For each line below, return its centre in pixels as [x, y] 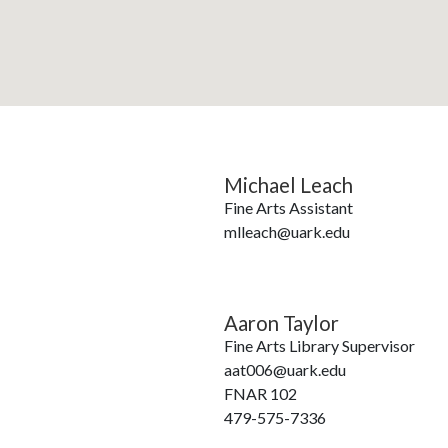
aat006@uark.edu [284, 369]
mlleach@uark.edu [286, 231]
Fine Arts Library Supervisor [319, 345]
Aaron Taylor [281, 323]
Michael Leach [288, 185]
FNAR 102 [260, 393]
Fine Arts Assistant [288, 207]
